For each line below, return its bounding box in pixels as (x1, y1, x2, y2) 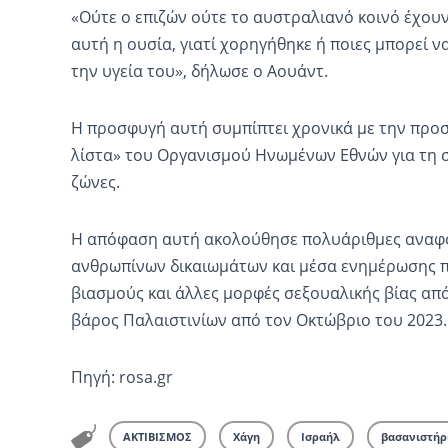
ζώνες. (70, 170, 120, 193)
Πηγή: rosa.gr (70, 365, 173, 388)
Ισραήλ (300, 428, 340, 444)
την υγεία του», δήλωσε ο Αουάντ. (70, 59, 328, 82)
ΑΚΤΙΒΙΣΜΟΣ (122, 428, 192, 444)
